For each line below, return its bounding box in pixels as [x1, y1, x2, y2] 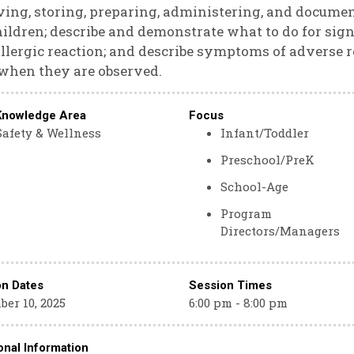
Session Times [188, 278, 272, 292]
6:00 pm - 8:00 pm [188, 295, 288, 311]
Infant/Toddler [220, 125, 309, 141]
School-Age [220, 179, 288, 194]
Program [220, 205, 272, 221]
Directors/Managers [220, 223, 340, 239]
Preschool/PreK [220, 152, 314, 168]
